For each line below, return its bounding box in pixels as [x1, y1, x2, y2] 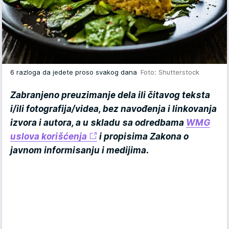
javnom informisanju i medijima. [10, 145, 149, 156]
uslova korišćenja [10, 131, 87, 142]
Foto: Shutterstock [141, 68, 199, 77]
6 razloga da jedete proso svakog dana [10, 68, 141, 77]
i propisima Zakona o [97, 131, 189, 142]
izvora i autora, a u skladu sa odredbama [10, 118, 186, 128]
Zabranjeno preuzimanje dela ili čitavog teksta [10, 90, 210, 101]
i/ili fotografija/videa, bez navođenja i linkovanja [10, 104, 217, 114]
